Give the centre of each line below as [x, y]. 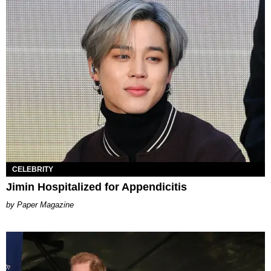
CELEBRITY [33, 169]
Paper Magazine [45, 204]
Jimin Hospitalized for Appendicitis [96, 187]
